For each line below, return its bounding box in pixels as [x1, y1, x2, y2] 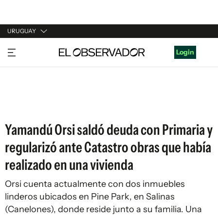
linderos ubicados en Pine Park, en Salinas [5, 191, 175, 202]
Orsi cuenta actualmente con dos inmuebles [5, 179, 185, 189]
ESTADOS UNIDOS [7, 100, 67, 109]
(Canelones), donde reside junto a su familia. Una [5, 204, 202, 215]
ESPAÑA [7, 82, 34, 91]
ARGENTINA [7, 63, 47, 72]
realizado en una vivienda [5, 156, 133, 174]
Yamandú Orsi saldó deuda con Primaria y [5, 121, 213, 139]
